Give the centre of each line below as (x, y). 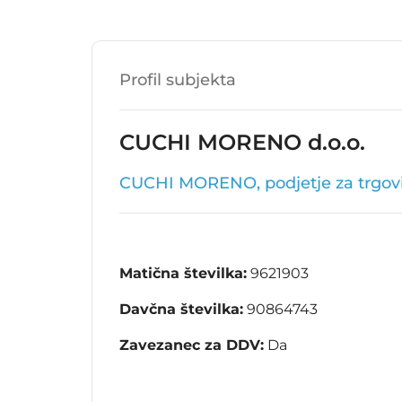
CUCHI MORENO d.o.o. (242, 143)
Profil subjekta (178, 80)
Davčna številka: (181, 310)
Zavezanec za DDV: (192, 345)
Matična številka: (183, 274)
